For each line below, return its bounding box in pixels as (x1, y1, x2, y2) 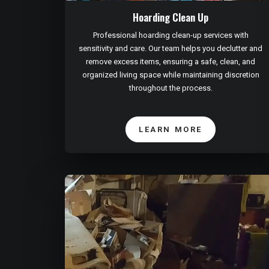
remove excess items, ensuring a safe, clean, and (86, 57, 255, 67)
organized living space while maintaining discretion (82, 70, 259, 80)
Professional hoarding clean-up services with (92, 31, 249, 40)
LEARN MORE (139, 125, 202, 134)
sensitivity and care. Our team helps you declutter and (79, 44, 262, 53)
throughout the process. (128, 83, 213, 93)
